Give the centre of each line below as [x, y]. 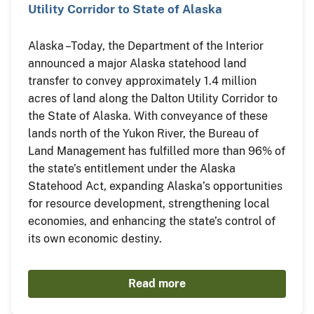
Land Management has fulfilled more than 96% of [157, 151]
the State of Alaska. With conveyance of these [148, 116]
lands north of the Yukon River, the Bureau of [143, 133]
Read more [157, 283]
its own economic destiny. [95, 238]
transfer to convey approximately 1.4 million [142, 81]
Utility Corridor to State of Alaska [125, 9]
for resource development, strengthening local [149, 203]
